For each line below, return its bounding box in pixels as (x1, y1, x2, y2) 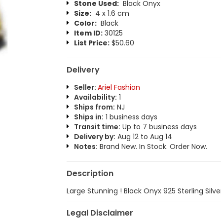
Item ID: (74, 28, 103, 38)
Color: (74, 18, 97, 28)
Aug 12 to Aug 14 (115, 132, 172, 142)
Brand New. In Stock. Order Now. (97, 142, 207, 151)
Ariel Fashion (97, 82, 140, 92)
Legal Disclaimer (66, 207, 133, 219)
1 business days (103, 112, 157, 122)
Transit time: (74, 122, 120, 132)
